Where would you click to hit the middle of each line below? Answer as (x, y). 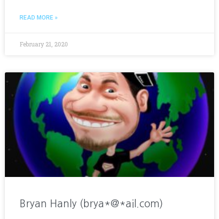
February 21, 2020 (44, 44)
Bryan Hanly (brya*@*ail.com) (91, 203)
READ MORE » (39, 17)
